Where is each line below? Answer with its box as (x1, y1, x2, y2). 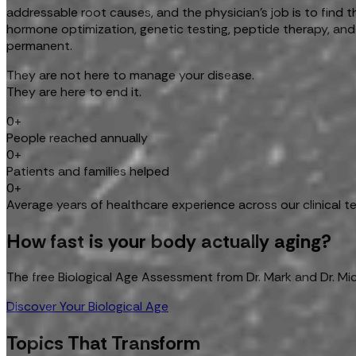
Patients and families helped (6, 162, 169, 180)
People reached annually (6, 129, 148, 146)
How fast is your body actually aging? (6, 228, 331, 253)
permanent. (6, 37, 72, 54)
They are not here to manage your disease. (6, 66, 254, 83)
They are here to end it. (6, 83, 141, 100)
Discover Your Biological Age (6, 298, 168, 315)
